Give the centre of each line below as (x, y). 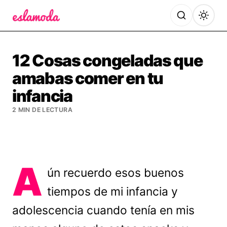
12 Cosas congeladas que (107, 61)
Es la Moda (34, 28)
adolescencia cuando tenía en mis (103, 210)
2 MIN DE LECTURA (42, 110)
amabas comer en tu (88, 78)
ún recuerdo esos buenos (116, 173)
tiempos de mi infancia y (113, 192)
